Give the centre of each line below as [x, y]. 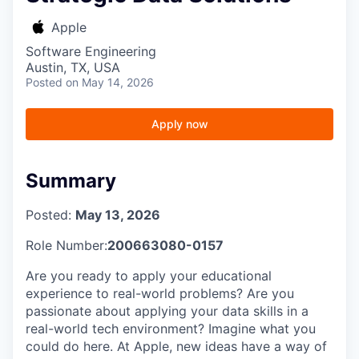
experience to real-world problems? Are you [160, 293]
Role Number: [67, 245]
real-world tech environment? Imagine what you [171, 328]
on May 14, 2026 [110, 82]
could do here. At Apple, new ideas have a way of [176, 346]
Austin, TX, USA [73, 67]
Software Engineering [91, 51]
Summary [71, 180]
